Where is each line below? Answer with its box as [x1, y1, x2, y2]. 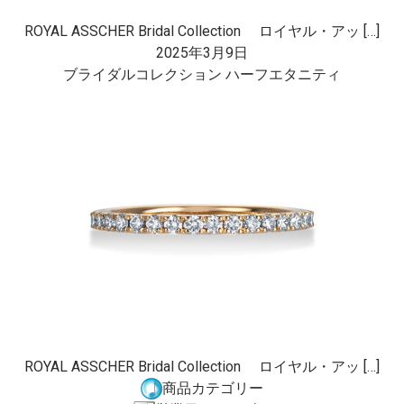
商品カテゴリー [162, 380, 263, 397]
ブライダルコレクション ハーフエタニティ [63, 66, 341, 83]
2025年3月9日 [156, 44, 248, 61]
